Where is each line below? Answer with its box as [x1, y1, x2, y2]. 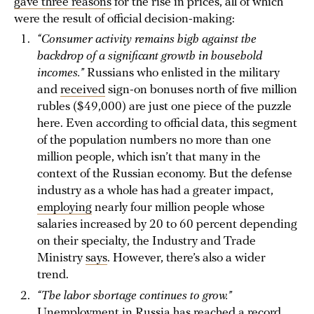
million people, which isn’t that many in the [37, 151, 261, 165]
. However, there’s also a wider [107, 252, 266, 266]
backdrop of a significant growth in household [37, 50, 262, 64]
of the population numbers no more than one [37, 134, 271, 148]
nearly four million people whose [92, 201, 265, 215]
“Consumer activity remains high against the [37, 33, 257, 47]
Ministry [37, 252, 86, 266]
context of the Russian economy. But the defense [37, 168, 292, 182]
